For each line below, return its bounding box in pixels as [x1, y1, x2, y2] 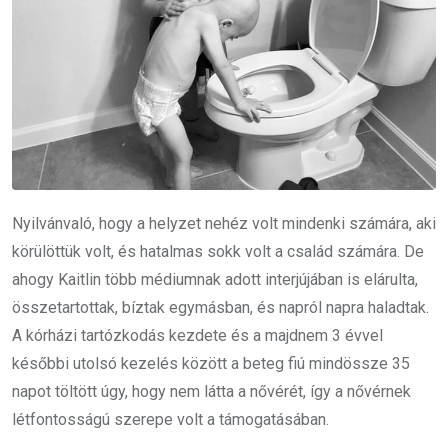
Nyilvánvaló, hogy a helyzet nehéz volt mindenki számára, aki [12, 213, 436, 233]
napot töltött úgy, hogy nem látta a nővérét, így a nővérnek [12, 381, 411, 401]
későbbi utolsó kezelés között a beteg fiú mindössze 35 [12, 353, 410, 373]
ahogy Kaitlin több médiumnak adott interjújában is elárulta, [12, 269, 418, 289]
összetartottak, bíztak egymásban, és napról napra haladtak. [12, 297, 429, 317]
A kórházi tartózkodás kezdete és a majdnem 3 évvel [12, 325, 383, 345]
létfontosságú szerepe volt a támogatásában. [12, 409, 329, 429]
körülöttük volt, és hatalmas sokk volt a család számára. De [12, 241, 424, 261]
